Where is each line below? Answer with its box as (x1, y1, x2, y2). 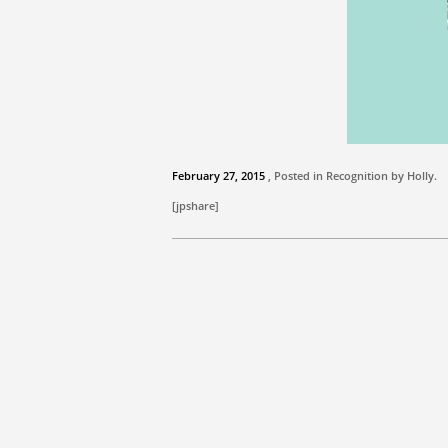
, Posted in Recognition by (268, 168, 407, 184)
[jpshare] (172, 198, 219, 214)
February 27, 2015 (172, 168, 265, 184)
